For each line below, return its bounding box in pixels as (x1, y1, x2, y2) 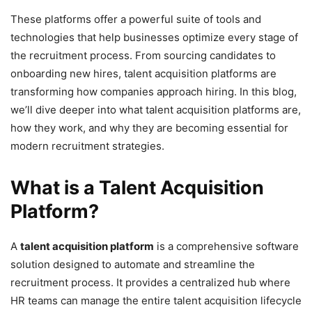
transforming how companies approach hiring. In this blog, (10, 84, 297, 98)
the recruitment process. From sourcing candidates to (10, 48, 276, 62)
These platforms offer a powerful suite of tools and (10, 12, 261, 26)
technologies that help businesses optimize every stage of (10, 30, 298, 44)
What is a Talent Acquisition (10, 175, 264, 199)
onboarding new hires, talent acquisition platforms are (10, 66, 276, 80)
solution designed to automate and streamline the (10, 257, 255, 271)
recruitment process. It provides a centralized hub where (10, 275, 290, 289)
